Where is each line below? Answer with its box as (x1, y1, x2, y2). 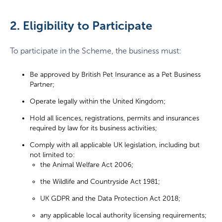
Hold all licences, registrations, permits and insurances (30, 114, 199, 123)
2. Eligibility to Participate (10, 18, 152, 33)
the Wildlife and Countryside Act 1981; (40, 177, 160, 186)
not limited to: (30, 151, 75, 160)
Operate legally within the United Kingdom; (30, 97, 166, 106)
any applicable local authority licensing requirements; (40, 211, 207, 220)
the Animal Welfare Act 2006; (40, 161, 133, 169)
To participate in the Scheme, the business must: (10, 46, 181, 56)
